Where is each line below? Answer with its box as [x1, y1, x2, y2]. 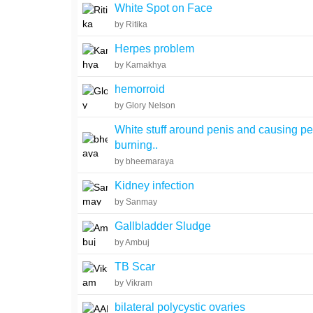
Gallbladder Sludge [115, 220, 212, 232]
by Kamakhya [115, 60, 167, 70]
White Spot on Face [115, 2, 213, 14]
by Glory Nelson [115, 101, 176, 110]
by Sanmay [115, 197, 158, 207]
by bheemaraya [115, 156, 175, 166]
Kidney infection [115, 180, 195, 191]
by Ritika [115, 20, 148, 29]
